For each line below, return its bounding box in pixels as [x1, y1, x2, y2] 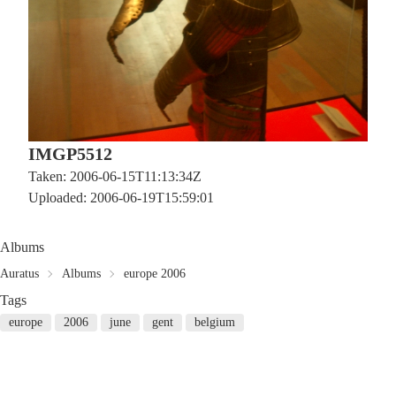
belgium [194, 316, 235, 329]
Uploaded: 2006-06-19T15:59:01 [28, 190, 214, 205]
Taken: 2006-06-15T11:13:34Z [28, 169, 202, 184]
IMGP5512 [28, 144, 112, 164]
